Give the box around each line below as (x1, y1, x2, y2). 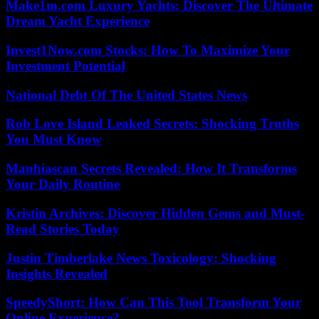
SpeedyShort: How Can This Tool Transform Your (6, 295, 301, 310)
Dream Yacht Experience (6, 14, 150, 29)
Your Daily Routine (6, 177, 120, 192)
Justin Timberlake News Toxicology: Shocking (6, 250, 276, 266)
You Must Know (6, 132, 102, 147)
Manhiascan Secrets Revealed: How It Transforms (6, 161, 297, 177)
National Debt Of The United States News (6, 87, 247, 103)
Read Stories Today (6, 221, 120, 236)
